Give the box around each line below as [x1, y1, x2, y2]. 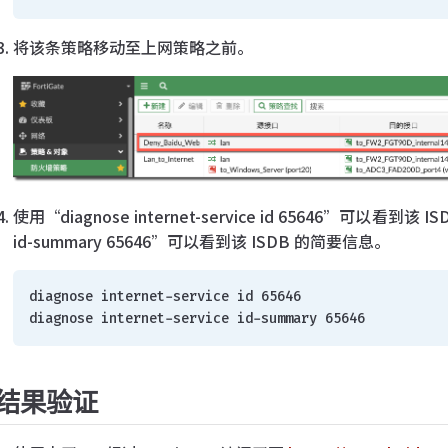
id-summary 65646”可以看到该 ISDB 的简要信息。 [13, 228, 391, 253]
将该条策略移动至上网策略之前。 [13, 34, 254, 59]
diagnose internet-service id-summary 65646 [29, 308, 366, 328]
